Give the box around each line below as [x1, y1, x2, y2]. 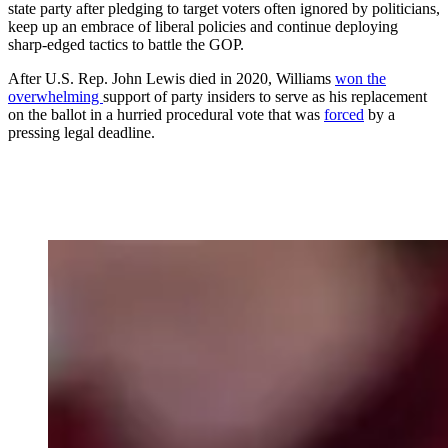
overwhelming [8, 88, 103, 106]
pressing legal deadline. [8, 124, 155, 142]
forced [324, 106, 364, 124]
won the [335, 70, 386, 88]
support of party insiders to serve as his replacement [103, 88, 427, 106]
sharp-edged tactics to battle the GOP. [8, 36, 244, 54]
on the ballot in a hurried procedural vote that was [8, 106, 324, 124]
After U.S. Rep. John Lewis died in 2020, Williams [8, 70, 335, 88]
